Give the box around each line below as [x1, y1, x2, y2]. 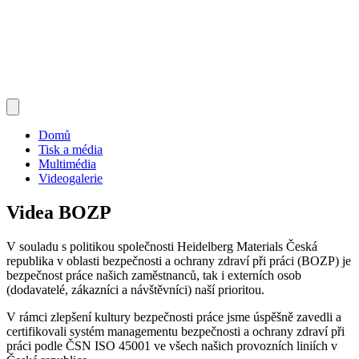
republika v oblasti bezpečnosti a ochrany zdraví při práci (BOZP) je [6, 254, 351, 268]
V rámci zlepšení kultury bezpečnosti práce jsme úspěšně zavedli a [6, 310, 341, 325]
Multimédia [38, 157, 96, 171]
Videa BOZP [6, 202, 111, 224]
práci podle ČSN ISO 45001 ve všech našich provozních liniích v [6, 339, 337, 353]
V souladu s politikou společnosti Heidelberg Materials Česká [6, 240, 317, 254]
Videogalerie [38, 171, 103, 186]
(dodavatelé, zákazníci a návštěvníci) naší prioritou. [6, 283, 264, 297]
